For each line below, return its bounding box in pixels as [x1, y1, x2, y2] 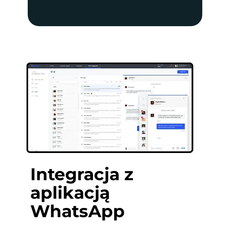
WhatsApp [30, 201, 125, 222]
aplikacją [30, 182, 110, 203]
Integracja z [30, 164, 133, 185]
